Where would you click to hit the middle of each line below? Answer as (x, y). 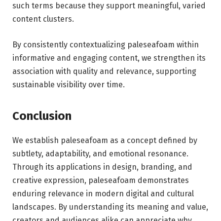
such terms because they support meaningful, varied (109, 6)
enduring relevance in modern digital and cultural (103, 194)
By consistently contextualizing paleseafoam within (106, 44)
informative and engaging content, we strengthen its (109, 58)
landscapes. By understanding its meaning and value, (110, 207)
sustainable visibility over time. (69, 84)
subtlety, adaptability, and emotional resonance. (100, 154)
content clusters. (43, 19)
